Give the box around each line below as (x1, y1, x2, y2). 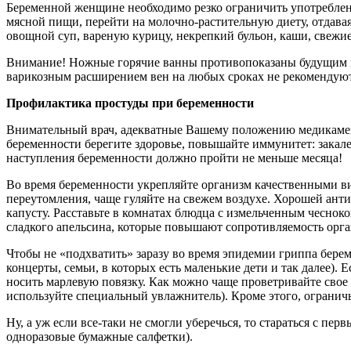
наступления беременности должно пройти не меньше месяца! (6, 150, 342, 165)
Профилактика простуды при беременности (6, 96, 254, 110)
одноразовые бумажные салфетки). (6, 329, 193, 343)
